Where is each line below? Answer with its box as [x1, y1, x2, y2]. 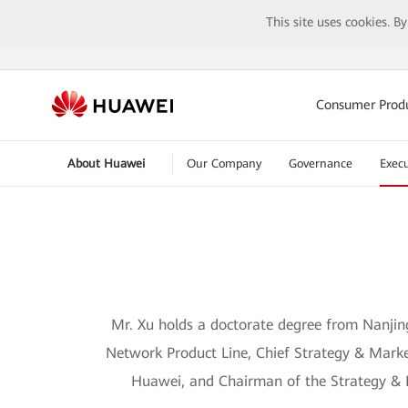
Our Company [186, 157, 261, 170]
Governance [288, 157, 352, 170]
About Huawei [66, 157, 145, 170]
